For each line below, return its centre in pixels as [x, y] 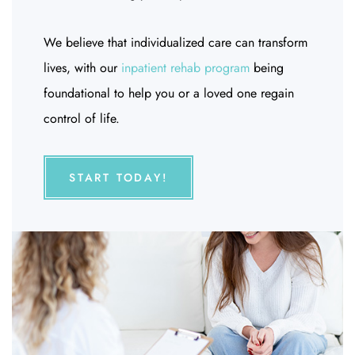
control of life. [82, 118]
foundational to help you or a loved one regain [169, 93]
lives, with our [80, 68]
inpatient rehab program [185, 68]
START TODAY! [118, 177]
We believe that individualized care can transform [176, 42]
